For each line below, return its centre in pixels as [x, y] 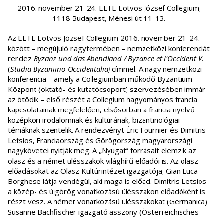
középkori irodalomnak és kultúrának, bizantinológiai [94, 119]
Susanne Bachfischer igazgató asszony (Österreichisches [103, 211]
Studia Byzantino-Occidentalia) [61, 68]
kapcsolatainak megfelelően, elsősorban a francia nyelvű [101, 109]
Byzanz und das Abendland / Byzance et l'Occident [115, 58]
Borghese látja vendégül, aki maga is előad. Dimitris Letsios [107, 181]
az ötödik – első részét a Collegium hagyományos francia [102, 99]
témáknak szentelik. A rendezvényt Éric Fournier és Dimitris [107, 130]
